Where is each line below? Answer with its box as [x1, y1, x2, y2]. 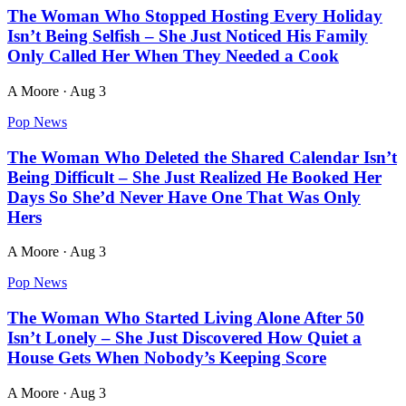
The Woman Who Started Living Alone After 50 [7, 308, 364, 328]
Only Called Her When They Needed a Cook [7, 46, 339, 66]
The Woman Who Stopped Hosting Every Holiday [7, 6, 382, 26]
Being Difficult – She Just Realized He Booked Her [7, 167, 382, 187]
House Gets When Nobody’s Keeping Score [7, 348, 326, 368]
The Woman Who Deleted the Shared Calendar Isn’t [7, 147, 397, 167]
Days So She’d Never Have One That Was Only [7, 187, 361, 207]
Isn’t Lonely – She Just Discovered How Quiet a [7, 328, 362, 348]
